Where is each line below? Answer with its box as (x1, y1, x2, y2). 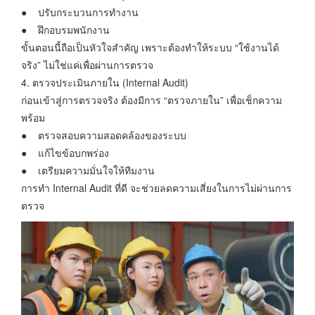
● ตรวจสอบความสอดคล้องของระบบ (21, 127, 186, 142)
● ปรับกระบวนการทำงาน (21, 4, 139, 19)
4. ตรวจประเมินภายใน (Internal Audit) (21, 75, 188, 89)
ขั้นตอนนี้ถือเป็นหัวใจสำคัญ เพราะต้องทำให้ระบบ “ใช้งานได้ (21, 39, 279, 54)
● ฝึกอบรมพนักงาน (21, 22, 110, 37)
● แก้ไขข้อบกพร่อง (21, 145, 109, 160)
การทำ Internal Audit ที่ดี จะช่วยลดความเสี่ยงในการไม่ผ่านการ (21, 180, 292, 195)
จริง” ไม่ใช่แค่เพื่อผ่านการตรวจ (21, 57, 153, 72)
